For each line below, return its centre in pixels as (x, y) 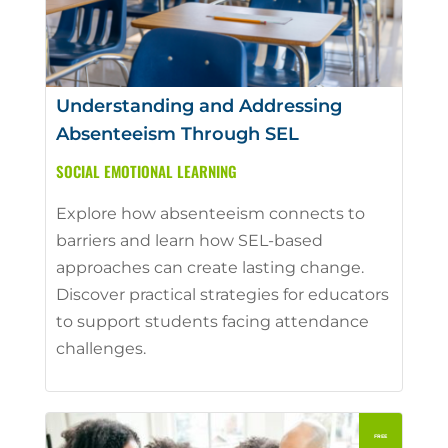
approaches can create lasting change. (209, 267)
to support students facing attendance (212, 321)
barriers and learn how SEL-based (189, 240)
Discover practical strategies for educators (222, 294)
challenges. (100, 348)
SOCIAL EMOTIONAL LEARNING (146, 170)
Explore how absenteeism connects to (210, 213)
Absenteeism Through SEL (177, 133)
